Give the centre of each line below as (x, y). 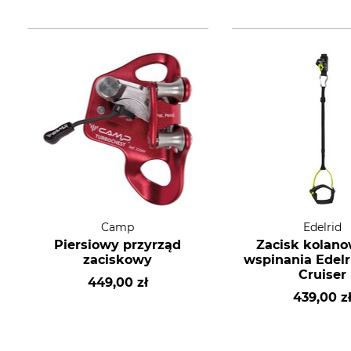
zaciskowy (118, 260)
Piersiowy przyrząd (118, 245)
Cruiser (322, 275)
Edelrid (322, 227)
